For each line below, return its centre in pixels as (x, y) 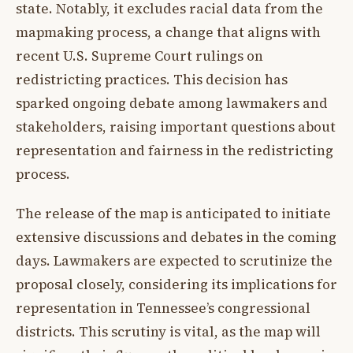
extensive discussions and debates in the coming (176, 238)
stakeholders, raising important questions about (176, 126)
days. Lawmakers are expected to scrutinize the (174, 261)
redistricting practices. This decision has (152, 79)
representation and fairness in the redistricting (175, 150)
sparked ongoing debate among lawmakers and (172, 103)
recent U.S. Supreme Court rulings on (139, 56)
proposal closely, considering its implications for (176, 285)
